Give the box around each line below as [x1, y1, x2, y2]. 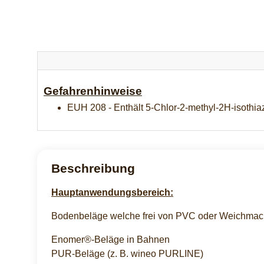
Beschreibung [51, 161, 135, 176]
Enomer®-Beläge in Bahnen [51, 234, 170, 245]
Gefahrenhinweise [44, 84, 142, 97]
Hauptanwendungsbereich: [51, 187, 173, 197]
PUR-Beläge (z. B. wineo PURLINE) [51, 248, 203, 259]
